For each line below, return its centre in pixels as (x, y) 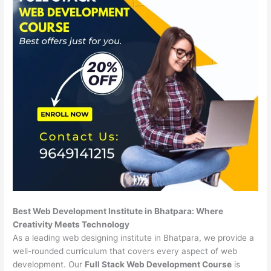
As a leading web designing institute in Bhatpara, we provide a (134, 238)
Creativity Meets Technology (71, 225)
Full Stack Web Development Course (158, 265)
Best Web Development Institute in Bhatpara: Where (118, 211)
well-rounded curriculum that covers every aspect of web (125, 251)
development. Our (49, 265)
